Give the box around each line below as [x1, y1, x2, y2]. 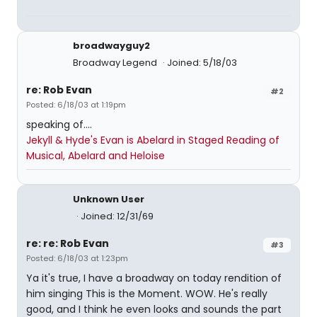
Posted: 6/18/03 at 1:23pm [26, 253, 128, 264]
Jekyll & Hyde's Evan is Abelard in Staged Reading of [26, 133, 279, 147]
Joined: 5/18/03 [167, 56, 237, 69]
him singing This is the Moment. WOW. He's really [26, 287, 267, 301]
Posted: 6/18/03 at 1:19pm [26, 99, 126, 110]
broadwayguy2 [73, 39, 150, 52]
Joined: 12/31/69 [81, 209, 154, 223]
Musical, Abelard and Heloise [26, 149, 165, 163]
